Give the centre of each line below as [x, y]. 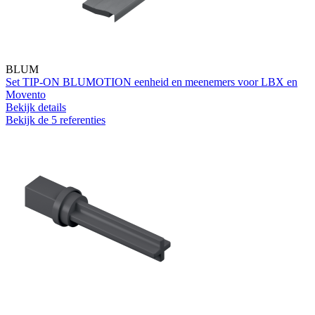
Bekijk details [36, 107]
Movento [26, 94]
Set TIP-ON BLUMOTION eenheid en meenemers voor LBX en [152, 82]
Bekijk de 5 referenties [56, 120]
